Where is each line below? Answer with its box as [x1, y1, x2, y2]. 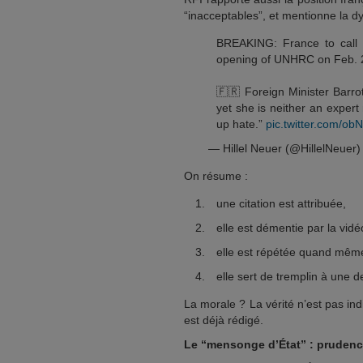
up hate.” [216, 117, 266, 130]
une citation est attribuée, [216, 197, 346, 210]
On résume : [184, 169, 248, 182]
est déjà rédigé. [184, 314, 263, 327]
